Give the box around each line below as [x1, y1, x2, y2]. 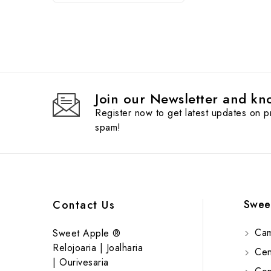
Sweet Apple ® [53, 226, 121, 240]
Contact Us [53, 197, 115, 213]
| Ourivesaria [53, 255, 109, 269]
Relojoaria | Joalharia [53, 240, 143, 255]
